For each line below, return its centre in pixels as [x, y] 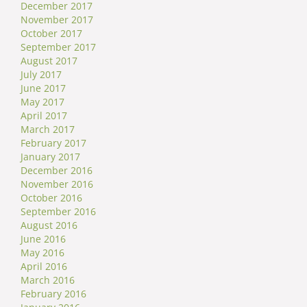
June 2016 [43, 239]
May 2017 [42, 102]
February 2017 [53, 143]
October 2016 [51, 198]
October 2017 [51, 34]
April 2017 [44, 116]
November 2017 [57, 20]
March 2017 [48, 130]
